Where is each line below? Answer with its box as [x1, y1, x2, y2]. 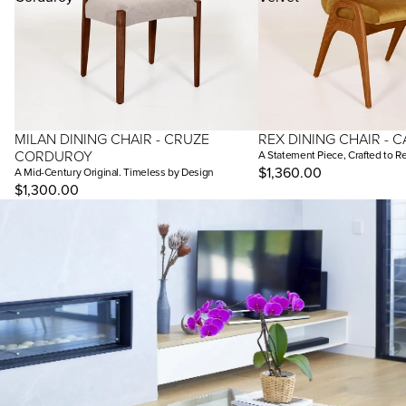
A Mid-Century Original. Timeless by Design [14, 163, 214, 179]
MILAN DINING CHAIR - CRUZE [14, 128, 209, 149]
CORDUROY [14, 145, 92, 166]
